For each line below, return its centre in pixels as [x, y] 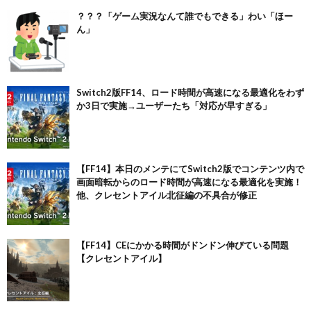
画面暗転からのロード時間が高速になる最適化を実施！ [189, 182]
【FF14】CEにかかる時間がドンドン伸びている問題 [183, 245]
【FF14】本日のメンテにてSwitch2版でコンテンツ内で [190, 169]
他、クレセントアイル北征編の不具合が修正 [167, 195]
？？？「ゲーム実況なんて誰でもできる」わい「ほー [185, 16]
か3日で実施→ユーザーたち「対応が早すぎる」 [174, 106]
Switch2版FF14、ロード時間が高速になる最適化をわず [190, 92]
